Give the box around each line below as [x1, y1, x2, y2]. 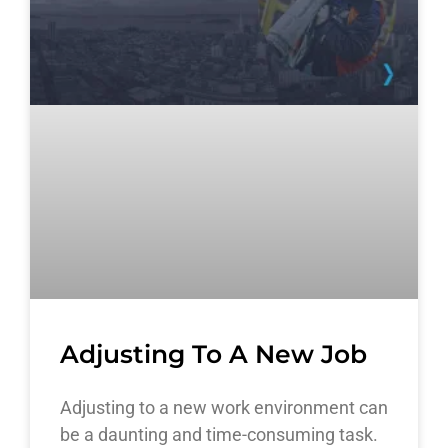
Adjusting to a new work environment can [60, 396, 388, 418]
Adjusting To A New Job [60, 338, 367, 369]
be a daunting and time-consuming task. [60, 423, 378, 445]
